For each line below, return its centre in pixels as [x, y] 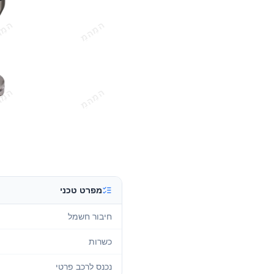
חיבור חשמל [90, 216]
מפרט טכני [81, 190]
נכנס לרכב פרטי [84, 266]
